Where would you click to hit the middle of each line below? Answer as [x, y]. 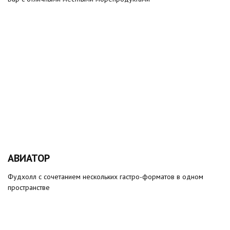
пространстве [29, 187]
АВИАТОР [29, 158]
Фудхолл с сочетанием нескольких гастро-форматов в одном [106, 177]
